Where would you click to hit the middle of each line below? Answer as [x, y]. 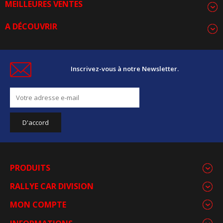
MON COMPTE [38, 204]
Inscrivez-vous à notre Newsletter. [125, 68]
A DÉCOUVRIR [31, 26]
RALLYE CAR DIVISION [52, 186]
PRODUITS [30, 167]
